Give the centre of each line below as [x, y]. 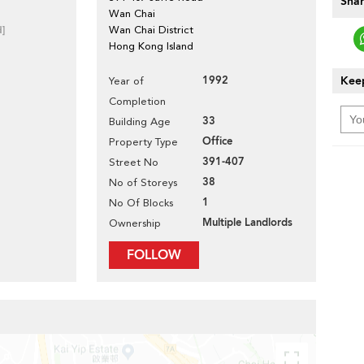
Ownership [135, 223]
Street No [134, 162]
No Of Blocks [141, 203]
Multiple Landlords [247, 223]
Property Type [143, 142]
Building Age [140, 121]
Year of [126, 81]
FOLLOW [154, 255]
